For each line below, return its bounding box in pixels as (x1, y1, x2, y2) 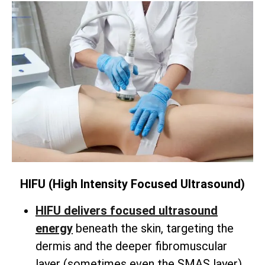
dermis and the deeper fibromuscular (35, 238, 227, 253)
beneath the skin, (73, 221, 163, 235)
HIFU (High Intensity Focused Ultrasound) (20, 177, 245, 192)
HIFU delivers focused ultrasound (35, 203, 218, 218)
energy (35, 221, 73, 235)
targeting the (163, 221, 234, 235)
